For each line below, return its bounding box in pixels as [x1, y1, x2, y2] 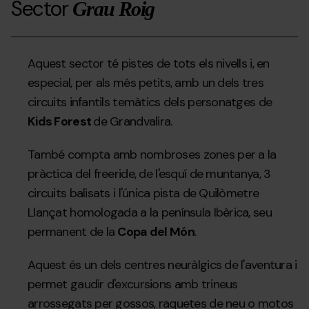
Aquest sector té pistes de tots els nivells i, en [28, 55, 270, 72]
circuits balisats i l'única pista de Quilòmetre [28, 185, 259, 202]
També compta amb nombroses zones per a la [28, 146, 277, 163]
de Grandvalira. [93, 113, 172, 130]
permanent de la [28, 223, 118, 241]
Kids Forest [28, 113, 94, 130]
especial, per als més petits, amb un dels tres [28, 74, 263, 92]
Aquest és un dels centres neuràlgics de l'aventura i [28, 257, 297, 274]
